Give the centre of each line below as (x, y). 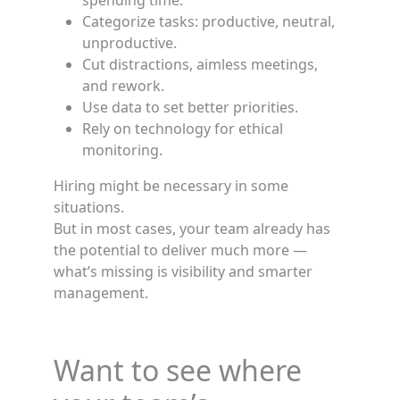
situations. (89, 207)
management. (101, 293)
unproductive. (129, 43)
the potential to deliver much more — (180, 250)
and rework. (123, 86)
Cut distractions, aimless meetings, (200, 64)
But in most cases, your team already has (192, 229)
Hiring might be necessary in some (171, 186)
